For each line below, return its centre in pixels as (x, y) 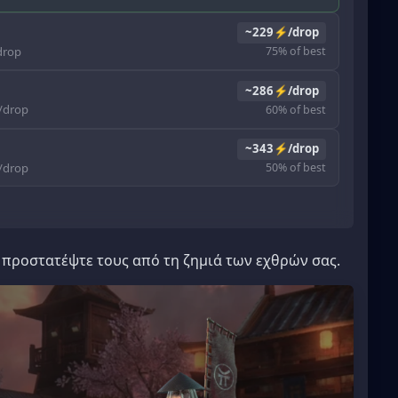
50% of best (296, 168)
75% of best (296, 52)
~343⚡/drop (282, 149)
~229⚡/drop (282, 32)
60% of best (296, 109)
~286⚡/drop (282, 90)
